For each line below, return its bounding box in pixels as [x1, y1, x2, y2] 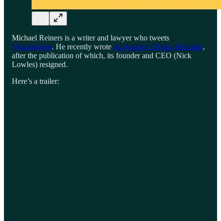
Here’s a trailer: [12, 76, 59, 85]
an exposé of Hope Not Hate [113, 42, 203, 51]
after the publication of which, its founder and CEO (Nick [12, 51, 191, 60]
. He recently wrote [52, 42, 113, 51]
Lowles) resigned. [12, 60, 68, 69]
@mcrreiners [12, 42, 52, 51]
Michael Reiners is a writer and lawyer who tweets [12, 33, 169, 42]
